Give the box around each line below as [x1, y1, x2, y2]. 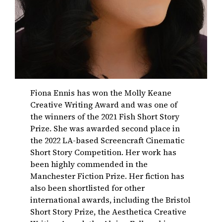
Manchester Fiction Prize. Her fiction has [30, 170, 185, 181]
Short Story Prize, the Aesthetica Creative [30, 206, 187, 217]
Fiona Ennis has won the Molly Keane [30, 87, 172, 98]
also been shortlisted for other [30, 182, 145, 193]
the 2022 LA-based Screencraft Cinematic [30, 134, 185, 146]
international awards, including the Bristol [30, 194, 191, 205]
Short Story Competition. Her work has [30, 146, 177, 158]
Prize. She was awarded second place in [30, 122, 180, 134]
